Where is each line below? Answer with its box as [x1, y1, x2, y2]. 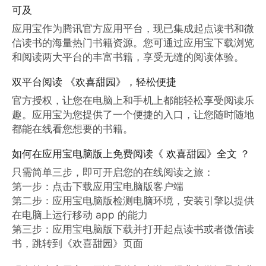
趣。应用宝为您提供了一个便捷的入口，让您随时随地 [11, 108, 254, 121]
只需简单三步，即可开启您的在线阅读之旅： [11, 166, 214, 179]
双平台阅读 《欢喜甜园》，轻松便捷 [11, 75, 176, 88]
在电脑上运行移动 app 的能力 [11, 208, 148, 221]
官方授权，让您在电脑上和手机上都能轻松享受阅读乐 [11, 94, 254, 107]
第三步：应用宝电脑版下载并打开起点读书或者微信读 [11, 223, 254, 236]
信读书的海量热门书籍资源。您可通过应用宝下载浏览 [11, 36, 254, 49]
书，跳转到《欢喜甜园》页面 [11, 237, 143, 250]
